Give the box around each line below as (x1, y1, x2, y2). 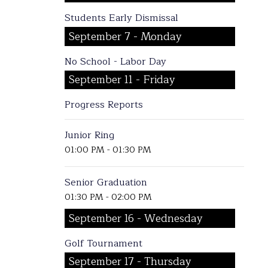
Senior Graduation (64, 175, 147, 191)
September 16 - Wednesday (69, 209, 203, 227)
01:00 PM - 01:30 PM (64, 142, 151, 157)
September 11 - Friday (69, 71, 176, 89)
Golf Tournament (64, 235, 142, 251)
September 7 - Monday (69, 28, 182, 45)
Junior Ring (64, 127, 114, 143)
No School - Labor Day (64, 53, 166, 69)
